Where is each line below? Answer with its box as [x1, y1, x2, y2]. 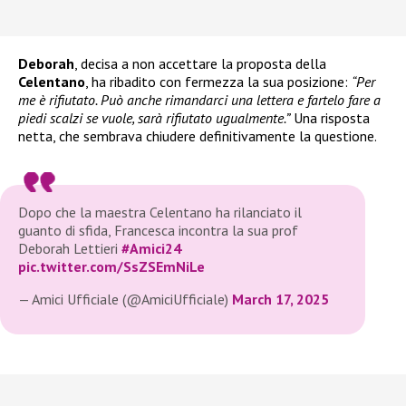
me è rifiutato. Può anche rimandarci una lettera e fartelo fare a [18, 91, 381, 110]
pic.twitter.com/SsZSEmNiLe [18, 257, 205, 276]
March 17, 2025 [232, 290, 329, 309]
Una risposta [290, 109, 370, 128]
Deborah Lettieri [18, 239, 121, 258]
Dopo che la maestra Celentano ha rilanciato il [18, 203, 302, 222]
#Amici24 [121, 239, 181, 258]
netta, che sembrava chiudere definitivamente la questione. [18, 127, 377, 146]
